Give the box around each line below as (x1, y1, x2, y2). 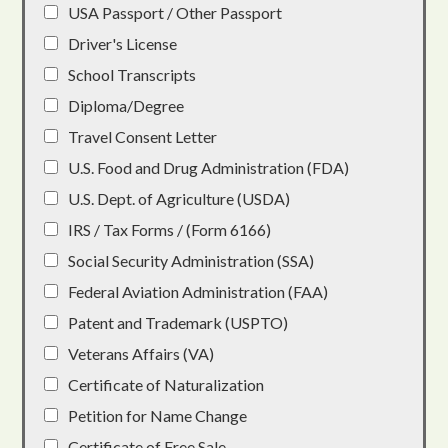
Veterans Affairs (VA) (68, 343, 215, 363)
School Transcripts (68, 64, 197, 84)
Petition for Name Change (68, 405, 248, 425)
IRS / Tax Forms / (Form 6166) (68, 219, 272, 239)
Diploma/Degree (68, 95, 185, 115)
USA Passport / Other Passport (68, 2, 283, 22)
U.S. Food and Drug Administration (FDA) (68, 157, 350, 177)
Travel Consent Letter (68, 126, 218, 146)
